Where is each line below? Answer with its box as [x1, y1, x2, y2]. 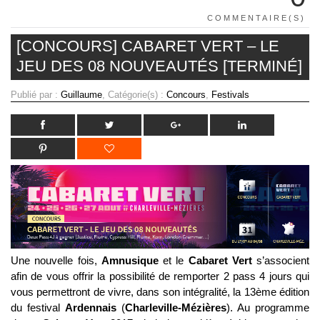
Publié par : [11, 89, 61, 100]
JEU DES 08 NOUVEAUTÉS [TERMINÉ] [16, 56, 302, 75]
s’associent [251, 254, 309, 267]
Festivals [211, 89, 249, 100]
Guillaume [61, 89, 102, 100]
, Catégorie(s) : [102, 89, 166, 100]
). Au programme [226, 301, 309, 314]
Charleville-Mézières [125, 301, 226, 314]
